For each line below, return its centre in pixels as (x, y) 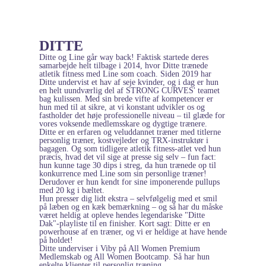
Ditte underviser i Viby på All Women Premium (120, 248)
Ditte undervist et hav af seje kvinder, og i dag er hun (129, 82)
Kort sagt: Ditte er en (175, 223)
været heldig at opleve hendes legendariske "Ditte (122, 215)
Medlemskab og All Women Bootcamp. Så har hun (124, 256)
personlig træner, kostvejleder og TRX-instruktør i (124, 140)
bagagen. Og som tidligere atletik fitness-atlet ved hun (130, 148)
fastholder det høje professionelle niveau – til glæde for (132, 115)
